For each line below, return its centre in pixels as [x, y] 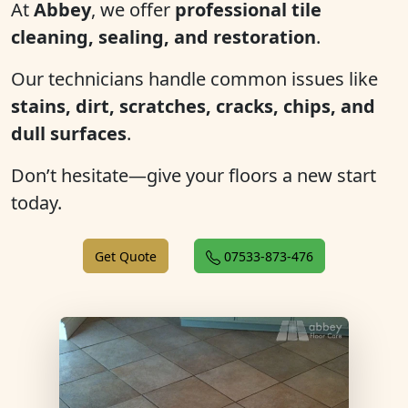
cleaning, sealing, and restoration [163, 37]
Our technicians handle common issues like [194, 79]
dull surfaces [69, 133]
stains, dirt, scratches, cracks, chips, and [193, 106]
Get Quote [126, 256]
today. [36, 203]
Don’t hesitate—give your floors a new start [194, 175]
